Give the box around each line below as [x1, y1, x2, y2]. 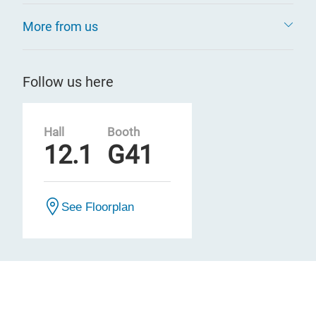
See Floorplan [61, 200, 134, 213]
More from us [23, 19, 98, 34]
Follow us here [23, 73, 114, 90]
